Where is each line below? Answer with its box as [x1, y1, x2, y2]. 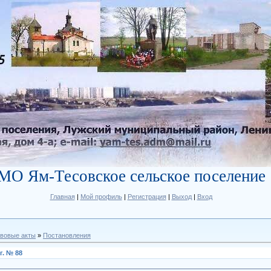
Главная [50, 193, 75, 200]
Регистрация [127, 193, 166, 200]
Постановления [43, 232, 91, 239]
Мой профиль [80, 193, 122, 200]
